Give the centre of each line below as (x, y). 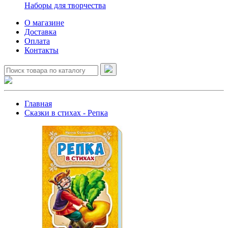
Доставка (40, 32)
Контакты (41, 50)
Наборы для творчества (65, 5)
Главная (38, 104)
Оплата (37, 41)
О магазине (44, 23)
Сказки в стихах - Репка (66, 113)
